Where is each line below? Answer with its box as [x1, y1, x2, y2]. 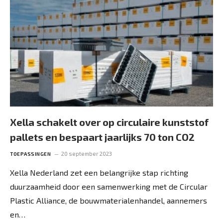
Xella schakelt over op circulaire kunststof [10, 115, 209, 128]
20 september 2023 [61, 150, 112, 157]
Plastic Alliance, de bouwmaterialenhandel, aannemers [10, 195, 207, 205]
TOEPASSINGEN [10, 150, 51, 157]
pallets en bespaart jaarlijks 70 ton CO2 [10, 130, 195, 143]
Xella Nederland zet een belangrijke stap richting [10, 167, 188, 177]
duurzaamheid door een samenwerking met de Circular [10, 181, 208, 191]
